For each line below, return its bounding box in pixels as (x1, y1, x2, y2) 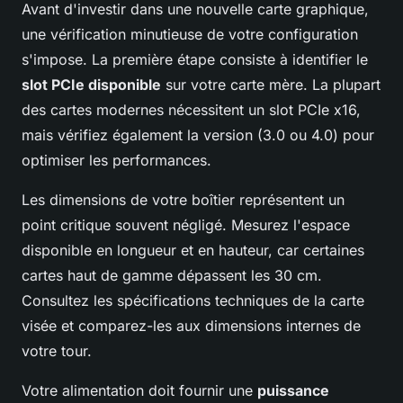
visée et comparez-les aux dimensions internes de (22, 316, 361, 335)
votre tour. (22, 341, 92, 360)
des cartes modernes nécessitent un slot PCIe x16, (22, 100, 361, 119)
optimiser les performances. (22, 150, 211, 169)
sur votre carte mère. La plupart (161, 75, 381, 94)
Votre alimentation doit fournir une (22, 381, 257, 399)
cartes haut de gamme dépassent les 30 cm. (22, 265, 322, 284)
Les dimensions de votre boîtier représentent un (22, 190, 345, 209)
